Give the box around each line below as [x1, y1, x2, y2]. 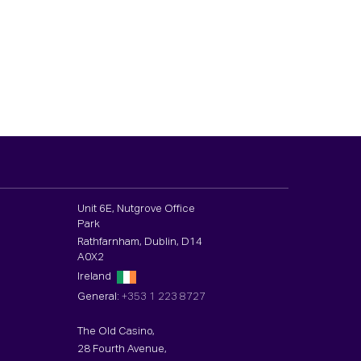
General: [77, 291, 122, 302]
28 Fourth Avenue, [77, 343, 168, 355]
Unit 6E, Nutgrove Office [77, 203, 196, 214]
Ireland [77, 272, 114, 283]
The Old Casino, [77, 326, 156, 337]
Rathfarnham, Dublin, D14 [77, 236, 203, 247]
